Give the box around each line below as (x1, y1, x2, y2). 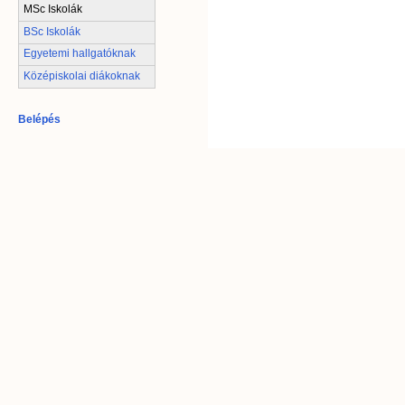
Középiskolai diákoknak (24, 70, 140, 83)
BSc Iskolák (24, 24, 80, 38)
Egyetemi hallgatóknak (24, 47, 136, 61)
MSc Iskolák (24, 3, 82, 16)
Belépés (18, 113, 61, 127)
